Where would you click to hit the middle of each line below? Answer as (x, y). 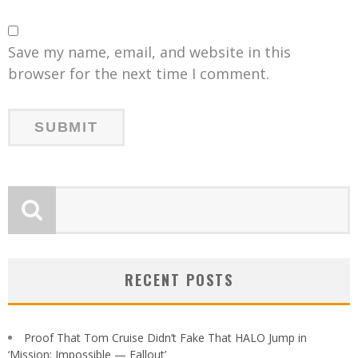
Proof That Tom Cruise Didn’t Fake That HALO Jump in (165, 337)
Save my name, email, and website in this (149, 52)
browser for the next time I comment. (139, 73)
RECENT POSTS (179, 279)
